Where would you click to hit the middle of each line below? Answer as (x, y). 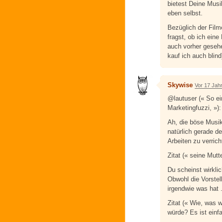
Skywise (180, 85)
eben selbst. (185, 13)
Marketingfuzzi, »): (194, 108)
